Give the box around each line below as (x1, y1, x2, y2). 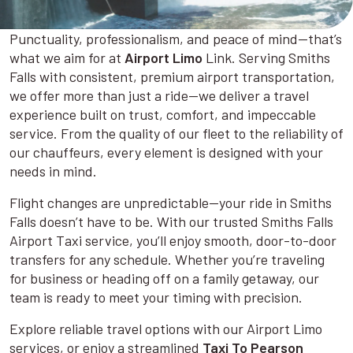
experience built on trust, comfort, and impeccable (9, 105, 316, 123)
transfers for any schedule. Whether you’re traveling (9, 250, 325, 268)
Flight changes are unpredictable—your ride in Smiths (9, 193, 332, 211)
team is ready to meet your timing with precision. (9, 288, 303, 306)
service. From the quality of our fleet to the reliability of (9, 124, 344, 142)
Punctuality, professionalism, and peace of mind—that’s (9, 29, 342, 47)
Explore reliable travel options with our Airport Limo (9, 319, 322, 337)
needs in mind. (9, 162, 97, 180)
